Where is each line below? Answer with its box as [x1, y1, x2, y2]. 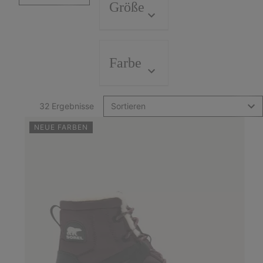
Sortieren [110, 101, 146, 111]
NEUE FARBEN [33, 123, 88, 131]
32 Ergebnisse [39, 101, 94, 111]
